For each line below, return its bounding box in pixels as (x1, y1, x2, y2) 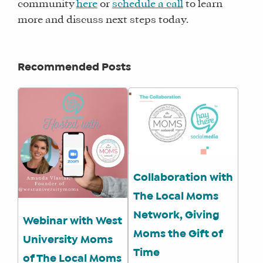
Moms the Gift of (133, 229, 224, 239)
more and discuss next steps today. (18, 15, 188, 25)
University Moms (23, 235, 113, 245)
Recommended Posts (18, 62, 131, 72)
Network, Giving (133, 210, 220, 220)
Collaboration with (133, 173, 234, 183)
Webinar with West (23, 216, 122, 226)
